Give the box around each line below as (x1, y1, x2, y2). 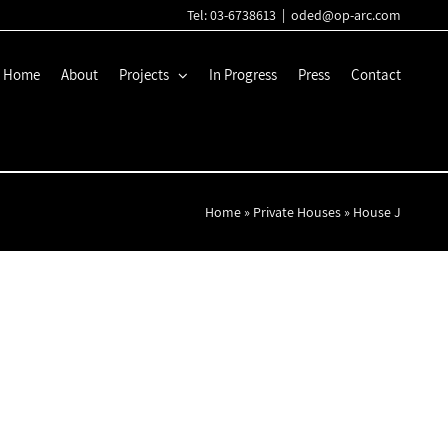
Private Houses (253, 203, 341, 221)
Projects (119, 65, 169, 84)
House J (353, 203, 401, 221)
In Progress (209, 65, 277, 84)
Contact (351, 65, 401, 84)
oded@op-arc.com (291, 6, 401, 24)
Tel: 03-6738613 (187, 6, 276, 24)
